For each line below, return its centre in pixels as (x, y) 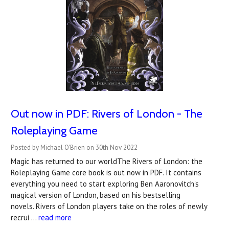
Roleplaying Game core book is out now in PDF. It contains (106, 173)
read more (55, 218)
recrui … (25, 218)
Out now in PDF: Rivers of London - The (107, 114)
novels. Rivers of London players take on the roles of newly (109, 207)
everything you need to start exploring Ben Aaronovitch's (105, 184)
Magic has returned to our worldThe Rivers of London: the (107, 162)
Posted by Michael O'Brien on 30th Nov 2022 (74, 148)
